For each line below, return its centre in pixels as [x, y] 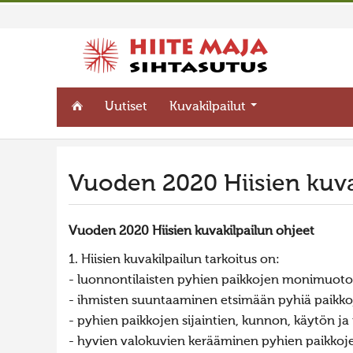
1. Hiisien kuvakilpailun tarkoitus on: [174, 260]
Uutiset [126, 107]
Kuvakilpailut [210, 107]
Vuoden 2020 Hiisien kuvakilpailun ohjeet [191, 232]
